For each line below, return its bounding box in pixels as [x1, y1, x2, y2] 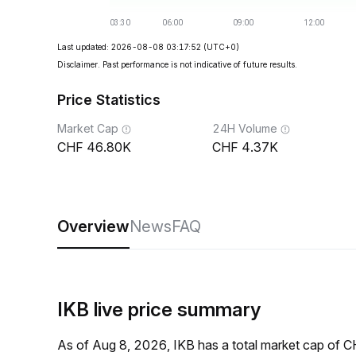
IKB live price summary [57, 298, 261, 321]
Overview [57, 217, 130, 236]
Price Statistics [57, 91, 161, 108]
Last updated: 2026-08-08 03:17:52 [57, 42, 201, 52]
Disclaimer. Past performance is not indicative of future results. [57, 60, 297, 69]
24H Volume [212, 122, 277, 135]
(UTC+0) [203, 42, 239, 52]
